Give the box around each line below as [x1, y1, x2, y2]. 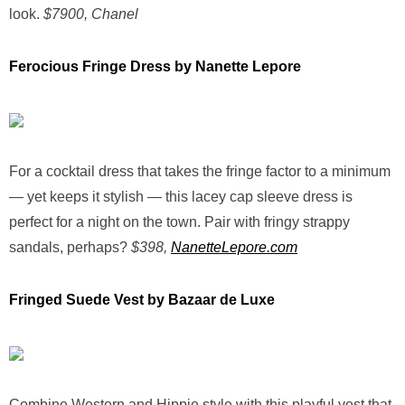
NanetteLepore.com [171, 240, 297, 255]
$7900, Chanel [43, 6, 142, 22]
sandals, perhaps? [9, 240, 131, 255]
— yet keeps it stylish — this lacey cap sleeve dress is [9, 189, 353, 204]
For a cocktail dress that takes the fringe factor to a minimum [9, 164, 391, 179]
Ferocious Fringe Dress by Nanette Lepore [9, 59, 301, 74]
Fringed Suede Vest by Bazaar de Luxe [9, 292, 275, 307]
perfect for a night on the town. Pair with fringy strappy [9, 214, 350, 230]
